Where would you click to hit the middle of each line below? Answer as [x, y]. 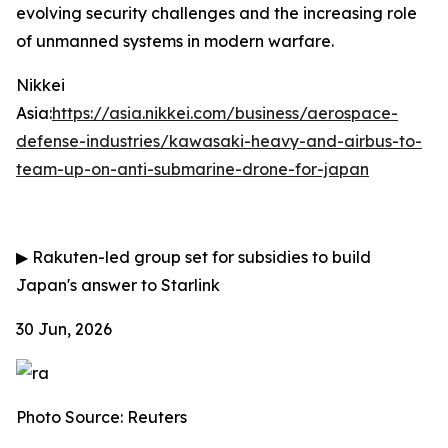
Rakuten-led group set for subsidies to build [199, 257]
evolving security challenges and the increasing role [216, 13]
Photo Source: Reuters [101, 417]
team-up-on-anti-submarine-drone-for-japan [192, 169]
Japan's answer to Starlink [118, 285]
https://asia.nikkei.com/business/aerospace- [225, 113]
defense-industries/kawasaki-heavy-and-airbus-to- [219, 141]
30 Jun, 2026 [64, 329]
